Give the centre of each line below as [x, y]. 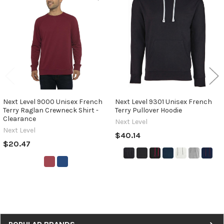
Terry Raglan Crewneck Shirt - [50, 110]
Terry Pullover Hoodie [148, 110]
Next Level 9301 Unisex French [163, 101]
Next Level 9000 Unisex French [52, 101]
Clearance [19, 118]
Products [27, 13]
